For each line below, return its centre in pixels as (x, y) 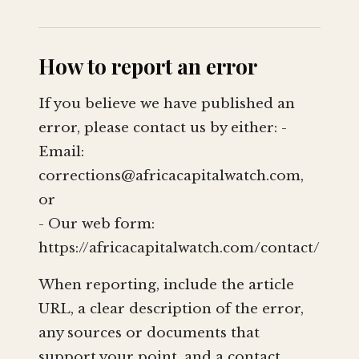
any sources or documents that (149, 333)
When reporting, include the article (166, 285)
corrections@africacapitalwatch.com (169, 176)
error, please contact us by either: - (163, 128)
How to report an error (148, 67)
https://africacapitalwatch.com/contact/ (179, 248)
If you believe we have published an (167, 104)
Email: (61, 152)
